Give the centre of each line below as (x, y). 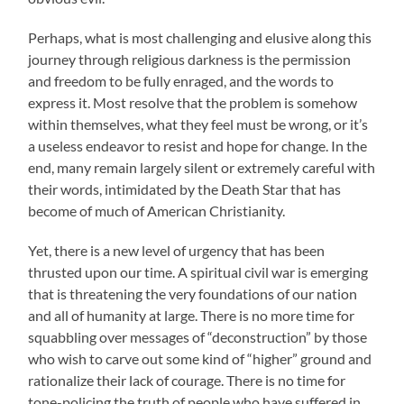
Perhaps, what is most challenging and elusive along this (200, 38)
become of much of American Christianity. (157, 211)
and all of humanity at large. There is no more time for (192, 316)
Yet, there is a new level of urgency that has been (177, 251)
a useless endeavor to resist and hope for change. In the (198, 146)
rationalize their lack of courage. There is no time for (187, 381)
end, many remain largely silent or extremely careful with (202, 168)
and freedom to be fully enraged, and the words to (181, 81)
